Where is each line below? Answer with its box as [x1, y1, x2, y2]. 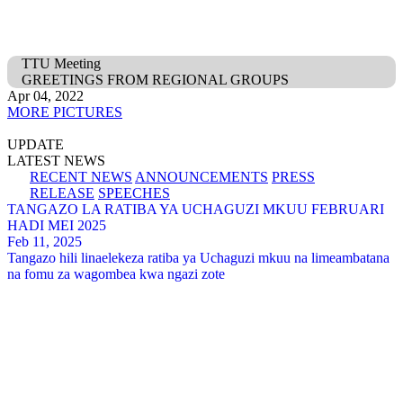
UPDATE [7, 137, 64, 152]
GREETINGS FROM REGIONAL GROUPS [22, 72, 289, 87]
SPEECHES [98, 185, 170, 201]
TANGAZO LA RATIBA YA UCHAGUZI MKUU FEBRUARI [7, 201, 384, 217]
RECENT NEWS [30, 169, 132, 184]
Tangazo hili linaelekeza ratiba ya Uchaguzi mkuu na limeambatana [7, 250, 390, 265]
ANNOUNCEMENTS [135, 169, 268, 184]
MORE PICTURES [7, 104, 122, 120]
